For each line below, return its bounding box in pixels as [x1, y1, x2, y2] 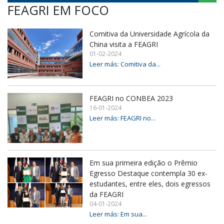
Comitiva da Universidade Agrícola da [89, 29, 209, 38]
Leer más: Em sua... [89, 209, 147, 218]
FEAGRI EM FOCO [7, 1, 109, 18]
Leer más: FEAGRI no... [89, 113, 155, 122]
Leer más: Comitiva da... [89, 59, 160, 68]
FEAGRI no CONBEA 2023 [89, 93, 173, 103]
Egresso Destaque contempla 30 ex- [89, 168, 207, 178]
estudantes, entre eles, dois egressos [89, 179, 210, 188]
